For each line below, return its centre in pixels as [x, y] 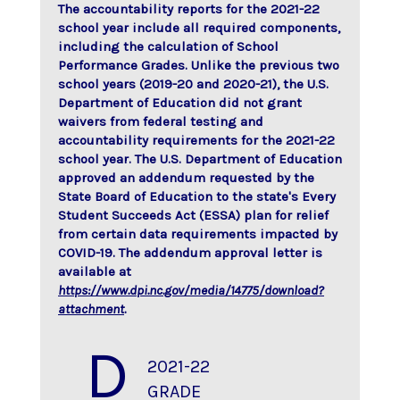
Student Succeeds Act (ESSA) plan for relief [193, 215]
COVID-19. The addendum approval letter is [190, 252]
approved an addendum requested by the [186, 177]
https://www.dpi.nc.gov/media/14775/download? [191, 290]
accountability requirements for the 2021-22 [196, 140]
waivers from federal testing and [161, 121]
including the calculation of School [168, 46]
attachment [91, 308]
